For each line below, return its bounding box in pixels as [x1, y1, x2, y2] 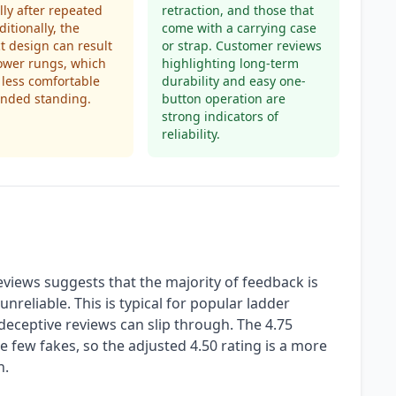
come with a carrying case [161, 19, 316, 36]
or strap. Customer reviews [161, 37, 322, 54]
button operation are [161, 90, 286, 107]
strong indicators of [161, 108, 278, 125]
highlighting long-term [161, 55, 299, 72]
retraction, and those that [161, 2, 314, 19]
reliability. [161, 126, 220, 142]
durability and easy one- [161, 72, 306, 89]
